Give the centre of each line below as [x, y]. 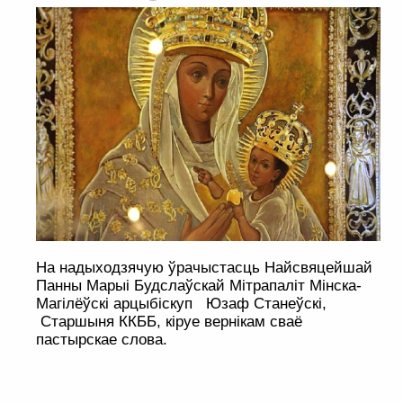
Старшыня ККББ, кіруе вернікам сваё [169, 322]
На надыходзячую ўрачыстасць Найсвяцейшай [204, 268]
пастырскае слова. [102, 340]
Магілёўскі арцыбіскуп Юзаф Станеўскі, [181, 304]
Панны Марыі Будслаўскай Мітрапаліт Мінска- [199, 286]
